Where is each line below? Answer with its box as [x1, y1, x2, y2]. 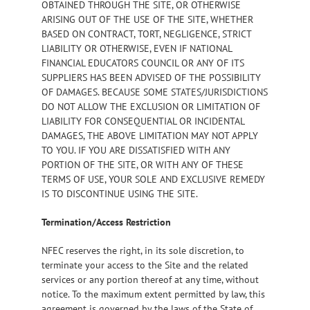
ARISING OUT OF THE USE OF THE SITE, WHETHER [42, 12, 253, 26]
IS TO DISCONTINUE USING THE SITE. [42, 187, 198, 200]
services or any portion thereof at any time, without [42, 273, 259, 286]
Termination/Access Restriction [42, 215, 171, 228]
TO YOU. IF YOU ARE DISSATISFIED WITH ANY [42, 143, 230, 156]
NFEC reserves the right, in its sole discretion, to [42, 244, 244, 257]
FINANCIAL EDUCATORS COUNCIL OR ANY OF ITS [42, 56, 244, 69]
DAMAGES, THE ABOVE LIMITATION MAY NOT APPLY [42, 129, 258, 142]
